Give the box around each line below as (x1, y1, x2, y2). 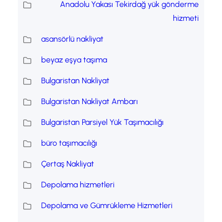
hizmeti (173, 13, 199, 23)
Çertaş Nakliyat (41, 159, 94, 169)
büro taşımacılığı (41, 138, 97, 148)
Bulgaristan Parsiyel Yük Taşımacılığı (41, 117, 164, 127)
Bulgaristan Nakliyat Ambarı (41, 97, 138, 107)
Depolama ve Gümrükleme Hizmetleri (41, 201, 172, 211)
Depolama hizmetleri (41, 180, 114, 190)
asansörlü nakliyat (41, 34, 104, 44)
